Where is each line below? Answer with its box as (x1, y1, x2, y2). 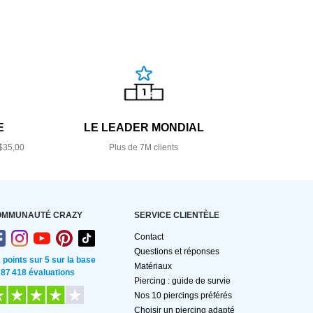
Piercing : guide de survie (134, 276, 231, 286)
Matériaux (134, 261, 172, 272)
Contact (134, 232, 163, 242)
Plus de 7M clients (109, 143, 179, 153)
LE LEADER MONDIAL (83, 122, 204, 134)
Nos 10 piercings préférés (134, 291, 232, 301)
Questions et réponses (134, 247, 219, 257)
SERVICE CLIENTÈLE (134, 210, 219, 221)
